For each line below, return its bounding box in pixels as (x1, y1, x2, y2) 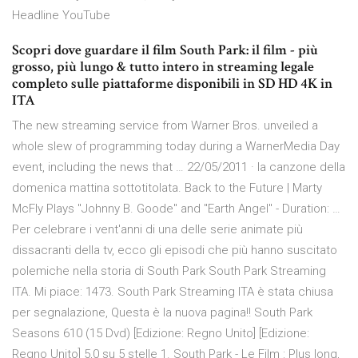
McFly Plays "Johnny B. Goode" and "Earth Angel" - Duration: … (12, 201, 340, 217)
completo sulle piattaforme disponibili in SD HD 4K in (12, 74, 332, 93)
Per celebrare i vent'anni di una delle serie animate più (12, 222, 303, 237)
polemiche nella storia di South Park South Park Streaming (12, 264, 326, 279)
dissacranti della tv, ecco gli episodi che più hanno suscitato (12, 243, 337, 258)
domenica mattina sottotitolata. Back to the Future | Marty (12, 181, 322, 196)
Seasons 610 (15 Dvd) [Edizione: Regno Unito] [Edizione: (12, 326, 309, 341)
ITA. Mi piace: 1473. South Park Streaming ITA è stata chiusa (12, 284, 333, 300)
